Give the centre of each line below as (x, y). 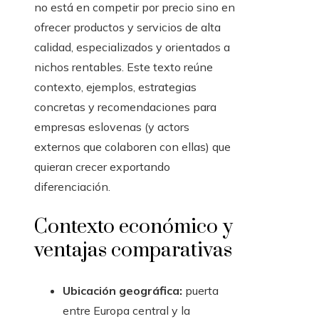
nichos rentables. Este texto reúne (124, 67)
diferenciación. (72, 187)
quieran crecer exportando (102, 167)
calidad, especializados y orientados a (132, 47)
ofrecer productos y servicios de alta (127, 27)
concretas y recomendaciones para (125, 107)
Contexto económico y (134, 227)
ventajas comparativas (133, 251)
